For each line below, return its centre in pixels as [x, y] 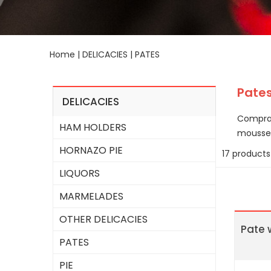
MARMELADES [91, 196]
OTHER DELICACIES [103, 219]
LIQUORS [80, 173]
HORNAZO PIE [91, 150]
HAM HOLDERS [93, 127]
